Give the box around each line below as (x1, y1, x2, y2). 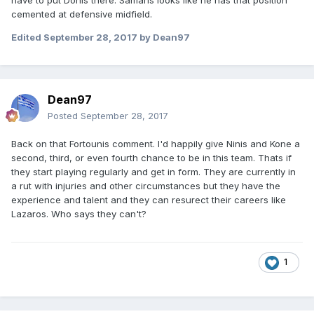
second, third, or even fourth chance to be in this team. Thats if (11, 152, 292, 164)
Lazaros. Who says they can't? (11, 208, 146, 220)
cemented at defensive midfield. (11, 8, 152, 20)
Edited (11, 32, 43, 43)
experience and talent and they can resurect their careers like (11, 194, 286, 206)
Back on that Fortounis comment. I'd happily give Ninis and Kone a (11, 138, 300, 150)
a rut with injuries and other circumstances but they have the (11, 180, 280, 192)
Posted (48, 110, 81, 122)
